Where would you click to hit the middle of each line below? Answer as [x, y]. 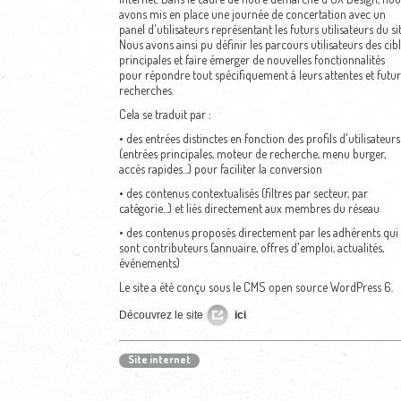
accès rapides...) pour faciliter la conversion [220, 169]
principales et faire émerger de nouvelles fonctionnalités [252, 60]
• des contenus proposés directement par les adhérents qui [258, 232]
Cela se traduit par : [165, 114]
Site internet [159, 359]
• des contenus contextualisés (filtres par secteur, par [243, 193]
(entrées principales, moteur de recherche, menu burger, [252, 154]
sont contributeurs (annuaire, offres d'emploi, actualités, [251, 247]
